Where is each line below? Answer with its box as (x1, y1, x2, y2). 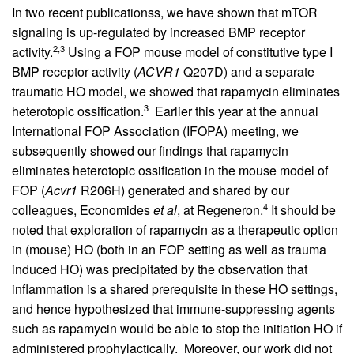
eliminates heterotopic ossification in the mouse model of (12, 160, 328, 179)
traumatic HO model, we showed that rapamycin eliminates (12, 81, 340, 100)
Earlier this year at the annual (149, 101, 318, 120)
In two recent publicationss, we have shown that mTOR (12, 2, 318, 21)
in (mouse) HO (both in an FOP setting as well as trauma (12, 239, 326, 258)
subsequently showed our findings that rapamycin (12, 141, 288, 160)
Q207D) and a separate (180, 62, 314, 81)
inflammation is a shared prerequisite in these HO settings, (12, 279, 337, 298)
